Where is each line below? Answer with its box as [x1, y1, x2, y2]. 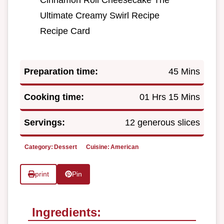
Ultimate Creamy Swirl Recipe [40, 10, 159, 21]
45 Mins [168, 66, 200, 77]
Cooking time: [24, 92, 84, 102]
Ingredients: [32, 205, 101, 219]
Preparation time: [24, 66, 98, 77]
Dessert [54, 143, 77, 151]
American [110, 143, 138, 151]
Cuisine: [86, 143, 109, 151]
